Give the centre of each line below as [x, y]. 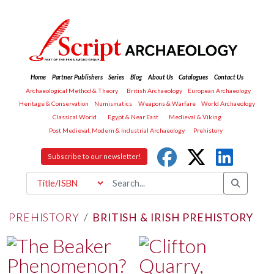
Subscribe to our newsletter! [94, 157]
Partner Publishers [77, 77]
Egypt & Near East [133, 117]
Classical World [74, 117]
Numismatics [113, 104]
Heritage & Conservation [54, 104]
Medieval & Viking [195, 117]
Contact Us [228, 77]
